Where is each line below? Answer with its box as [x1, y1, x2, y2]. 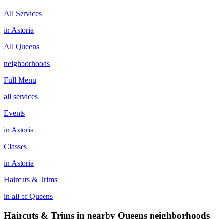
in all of [4, 192, 29, 200]
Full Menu [4, 75, 36, 84]
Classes [4, 142, 27, 151]
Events [4, 109, 25, 117]
